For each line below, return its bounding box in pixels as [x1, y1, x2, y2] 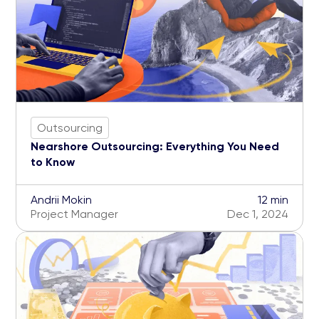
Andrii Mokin [31, 193, 92, 207]
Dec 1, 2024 [227, 207, 288, 221]
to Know [31, 155, 75, 169]
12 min [258, 193, 288, 207]
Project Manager [31, 207, 118, 221]
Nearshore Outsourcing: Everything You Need [31, 140, 279, 154]
